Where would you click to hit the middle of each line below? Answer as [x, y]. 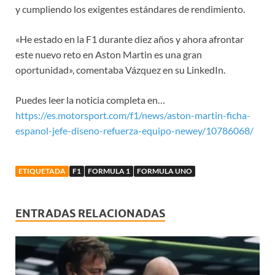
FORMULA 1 [109, 171]
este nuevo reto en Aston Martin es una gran [109, 54]
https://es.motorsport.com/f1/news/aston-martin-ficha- [133, 115]
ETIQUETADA [42, 171]
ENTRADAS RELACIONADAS [90, 213]
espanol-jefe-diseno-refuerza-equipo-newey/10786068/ [134, 130]
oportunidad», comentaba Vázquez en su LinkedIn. [120, 69]
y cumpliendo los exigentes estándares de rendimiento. [130, 9]
